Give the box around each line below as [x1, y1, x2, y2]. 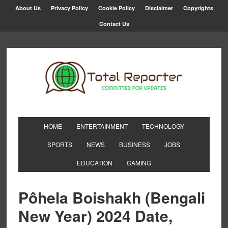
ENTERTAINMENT [76, 122, 128, 130]
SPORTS [47, 140, 73, 149]
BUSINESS [119, 140, 151, 149]
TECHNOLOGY [141, 122, 184, 130]
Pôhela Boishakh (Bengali [18, 186, 205, 208]
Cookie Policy [98, 4, 135, 12]
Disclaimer [145, 4, 173, 12]
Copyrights [183, 4, 213, 12]
